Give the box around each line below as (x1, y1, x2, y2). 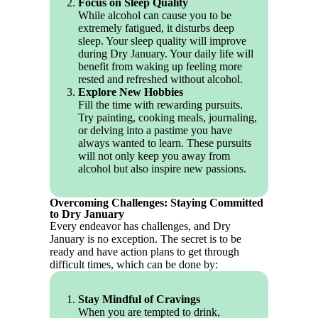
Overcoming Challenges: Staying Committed (50, 197, 264, 209)
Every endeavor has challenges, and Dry (50, 220, 231, 233)
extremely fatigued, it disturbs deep (78, 22, 235, 35)
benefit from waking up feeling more (78, 60, 243, 73)
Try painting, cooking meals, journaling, (78, 111, 258, 124)
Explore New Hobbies (78, 86, 184, 99)
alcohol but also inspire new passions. (78, 163, 247, 175)
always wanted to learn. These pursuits (78, 137, 252, 150)
